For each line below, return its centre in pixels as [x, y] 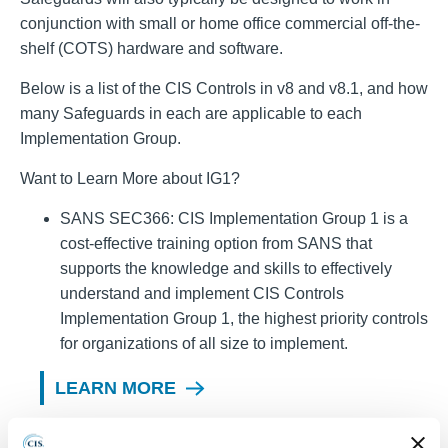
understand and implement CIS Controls [202, 293]
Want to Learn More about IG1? [130, 178]
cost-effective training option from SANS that [216, 243]
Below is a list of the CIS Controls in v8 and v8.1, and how [224, 88]
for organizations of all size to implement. [204, 343]
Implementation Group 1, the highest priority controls [244, 318]
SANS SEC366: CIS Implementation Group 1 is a [234, 218]
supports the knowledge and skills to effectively [226, 268]
